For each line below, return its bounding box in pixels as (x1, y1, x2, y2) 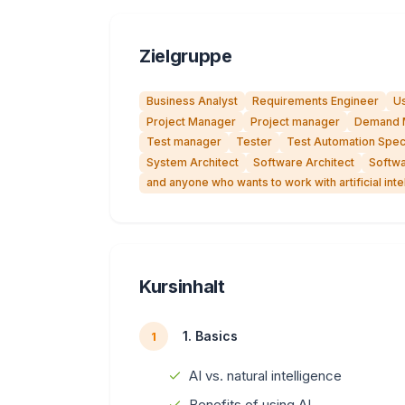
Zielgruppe (139, 44, 232, 67)
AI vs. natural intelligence (189, 366, 342, 384)
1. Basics (183, 328, 238, 344)
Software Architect (253, 155, 354, 169)
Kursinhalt (139, 275, 225, 297)
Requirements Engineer (252, 94, 379, 108)
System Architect (146, 155, 239, 169)
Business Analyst (146, 94, 238, 108)
